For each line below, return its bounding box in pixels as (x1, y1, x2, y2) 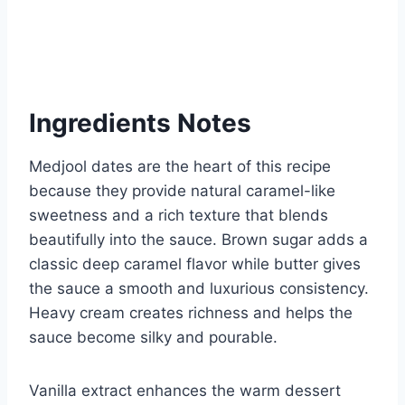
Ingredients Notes (29, 107, 251, 138)
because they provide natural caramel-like (29, 181, 335, 200)
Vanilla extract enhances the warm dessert (29, 381, 341, 400)
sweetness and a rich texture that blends (29, 205, 328, 224)
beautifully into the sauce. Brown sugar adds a (29, 230, 368, 249)
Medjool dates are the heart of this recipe (29, 156, 331, 175)
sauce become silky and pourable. (29, 327, 278, 346)
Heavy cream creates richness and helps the (29, 303, 353, 322)
